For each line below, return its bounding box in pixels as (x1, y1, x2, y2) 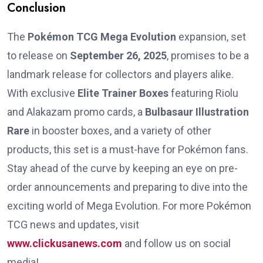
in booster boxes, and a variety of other (29, 124, 211, 137)
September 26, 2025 (70, 49, 167, 62)
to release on (7, 49, 70, 62)
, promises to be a (167, 49, 249, 62)
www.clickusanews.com (7, 237, 122, 250)
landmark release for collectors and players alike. (7, 68, 234, 81)
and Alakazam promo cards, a (7, 106, 145, 119)
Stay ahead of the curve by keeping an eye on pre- (7, 162, 238, 175)
